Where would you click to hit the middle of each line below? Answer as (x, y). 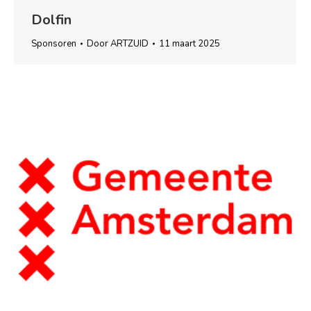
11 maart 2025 (190, 43)
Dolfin (51, 19)
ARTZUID (129, 43)
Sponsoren (54, 43)
